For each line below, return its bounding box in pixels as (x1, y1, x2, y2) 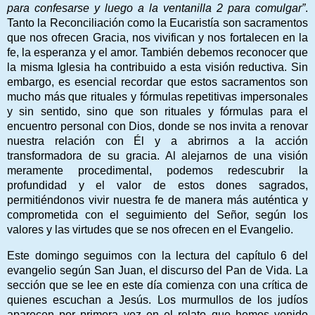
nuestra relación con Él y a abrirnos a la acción (7, 134, 308, 147)
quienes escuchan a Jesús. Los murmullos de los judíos (7, 293, 308, 306)
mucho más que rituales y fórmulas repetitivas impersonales (7, 90, 308, 103)
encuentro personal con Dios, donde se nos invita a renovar (7, 120, 308, 132)
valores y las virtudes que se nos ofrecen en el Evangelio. (7, 223, 293, 236)
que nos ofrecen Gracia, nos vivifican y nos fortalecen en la (7, 31, 308, 44)
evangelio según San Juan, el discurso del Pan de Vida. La (7, 264, 308, 276)
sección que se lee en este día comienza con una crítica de (7, 278, 308, 291)
